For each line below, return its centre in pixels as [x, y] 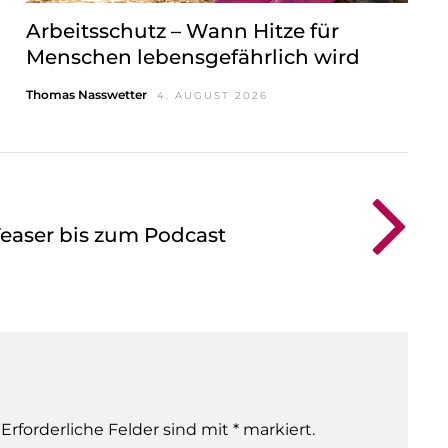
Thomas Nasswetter [86, 94]
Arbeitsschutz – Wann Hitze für [182, 30]
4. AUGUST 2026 [212, 95]
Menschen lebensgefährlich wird [192, 56]
